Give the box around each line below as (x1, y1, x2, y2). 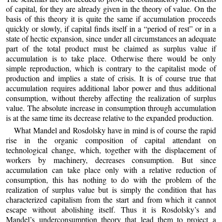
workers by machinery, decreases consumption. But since (6, 154, 216, 165)
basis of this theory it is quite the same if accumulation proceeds (6, 13, 216, 24)
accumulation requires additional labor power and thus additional (6, 82, 216, 93)
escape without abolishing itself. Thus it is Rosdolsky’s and (6, 204, 216, 215)
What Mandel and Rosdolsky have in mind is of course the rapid (14, 124, 216, 135)
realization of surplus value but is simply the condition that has (6, 184, 216, 195)
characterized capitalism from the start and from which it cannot (6, 194, 216, 205)
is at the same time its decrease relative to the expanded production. (6, 112, 214, 123)
